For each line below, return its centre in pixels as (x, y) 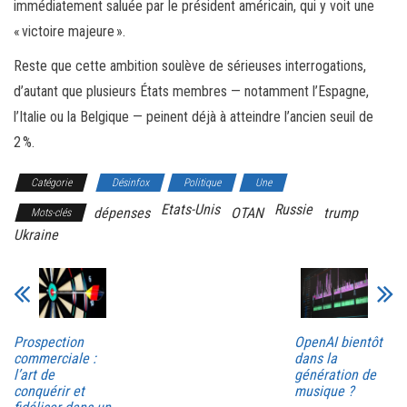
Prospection (49, 342)
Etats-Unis (190, 209)
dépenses (122, 213)
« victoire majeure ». (69, 31)
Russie (293, 209)
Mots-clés (51, 212)
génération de (335, 375)
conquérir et (49, 392)
